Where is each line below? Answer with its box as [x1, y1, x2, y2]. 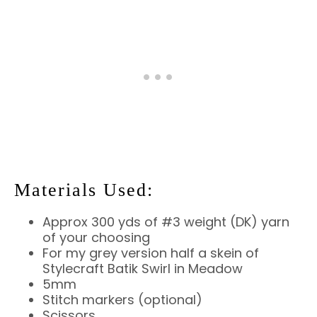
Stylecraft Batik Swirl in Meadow [42, 259, 243, 277]
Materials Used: [14, 179, 154, 200]
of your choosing [42, 228, 150, 246]
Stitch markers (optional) [42, 290, 202, 309]
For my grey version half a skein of [42, 243, 259, 262]
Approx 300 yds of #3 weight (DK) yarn [42, 212, 289, 231]
